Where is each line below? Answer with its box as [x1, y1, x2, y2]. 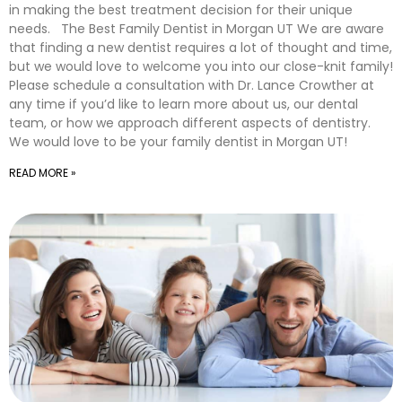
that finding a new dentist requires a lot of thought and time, [9, 39, 392, 57]
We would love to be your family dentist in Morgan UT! [9, 133, 347, 151]
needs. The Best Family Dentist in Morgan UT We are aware [9, 20, 384, 38]
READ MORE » [9, 165, 76, 180]
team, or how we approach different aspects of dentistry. [9, 114, 371, 132]
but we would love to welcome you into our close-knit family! [9, 57, 393, 75]
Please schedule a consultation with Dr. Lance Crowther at [9, 76, 374, 94]
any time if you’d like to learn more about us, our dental [9, 95, 358, 113]
